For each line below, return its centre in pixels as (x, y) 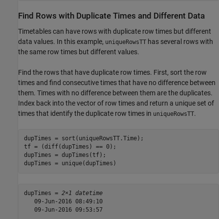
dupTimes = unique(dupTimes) (70, 164)
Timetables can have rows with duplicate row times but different (115, 31)
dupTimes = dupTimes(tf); (65, 155)
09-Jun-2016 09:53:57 (63, 210)
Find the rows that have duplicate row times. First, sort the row (112, 72)
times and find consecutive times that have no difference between (117, 82)
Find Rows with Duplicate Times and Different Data (111, 16)
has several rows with (180, 41)
